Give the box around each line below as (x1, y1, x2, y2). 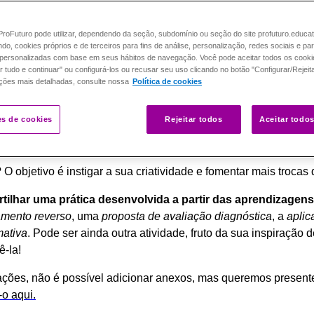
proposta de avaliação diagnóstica (102, 210, 272, 222)
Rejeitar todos (165, 115, 223, 123)
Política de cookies (132, 77, 202, 86)
